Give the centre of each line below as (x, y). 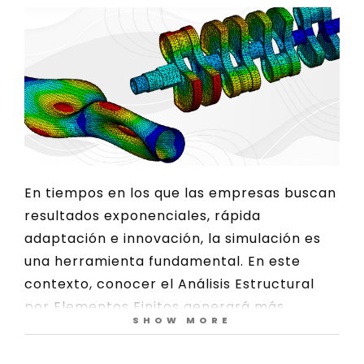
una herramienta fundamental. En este (162, 262)
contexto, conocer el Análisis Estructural (169, 284)
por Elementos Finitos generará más (154, 307)
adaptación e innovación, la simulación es (173, 239)
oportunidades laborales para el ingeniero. (177, 330)
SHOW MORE (182, 320)
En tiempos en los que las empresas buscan (180, 193)
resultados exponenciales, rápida (143, 216)
